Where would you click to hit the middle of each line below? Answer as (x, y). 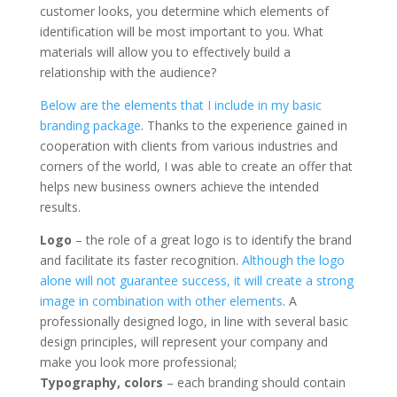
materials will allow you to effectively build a (165, 52)
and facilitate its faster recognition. (140, 260)
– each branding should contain (254, 382)
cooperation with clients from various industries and (188, 146)
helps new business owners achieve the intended (179, 187)
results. (60, 207)
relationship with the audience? (128, 72)
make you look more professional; (138, 362)
